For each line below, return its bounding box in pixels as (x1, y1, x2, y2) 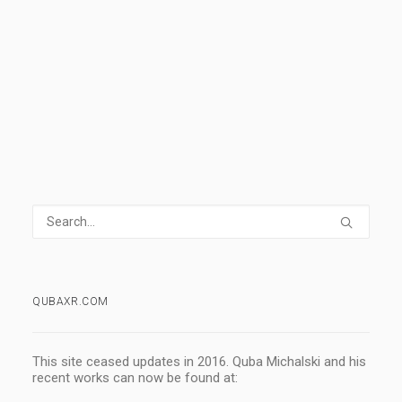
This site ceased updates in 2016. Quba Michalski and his (32, 354, 366, 370)
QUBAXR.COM (32, 295, 109, 308)
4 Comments (80, 58, 144, 72)
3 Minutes (172, 58, 222, 72)
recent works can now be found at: (32, 370, 238, 386)
